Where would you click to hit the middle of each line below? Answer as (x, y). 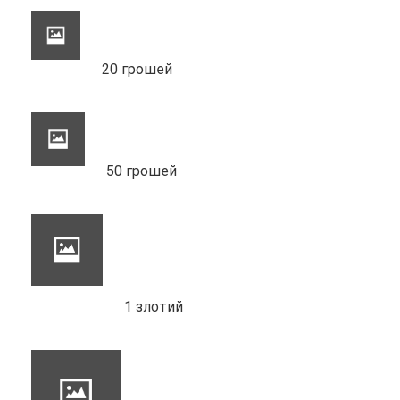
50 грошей (142, 171)
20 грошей (137, 69)
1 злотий (154, 306)
